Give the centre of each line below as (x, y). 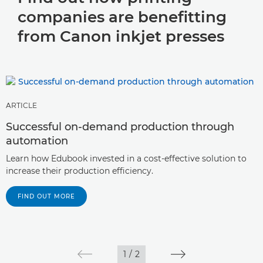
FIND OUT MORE (46, 197)
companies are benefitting (122, 17)
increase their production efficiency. (80, 171)
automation (37, 141)
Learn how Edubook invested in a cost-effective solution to (126, 159)
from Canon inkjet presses (121, 37)
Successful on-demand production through (120, 127)
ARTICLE (21, 106)
